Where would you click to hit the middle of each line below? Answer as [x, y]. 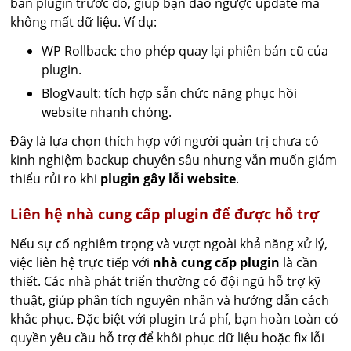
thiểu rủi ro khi [56, 179]
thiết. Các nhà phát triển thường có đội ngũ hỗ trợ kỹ [166, 281]
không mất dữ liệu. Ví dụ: [84, 22]
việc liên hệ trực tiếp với [82, 262]
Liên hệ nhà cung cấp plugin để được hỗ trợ [165, 214]
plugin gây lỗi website [168, 179]
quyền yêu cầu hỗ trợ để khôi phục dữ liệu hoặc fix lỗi [168, 338]
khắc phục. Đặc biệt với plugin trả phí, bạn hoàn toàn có [175, 319]
